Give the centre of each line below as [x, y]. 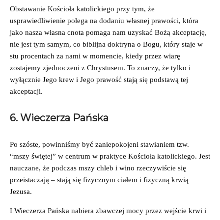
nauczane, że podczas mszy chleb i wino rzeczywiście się [98, 168]
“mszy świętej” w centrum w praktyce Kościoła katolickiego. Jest [110, 156]
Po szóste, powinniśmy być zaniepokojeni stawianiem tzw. [99, 144]
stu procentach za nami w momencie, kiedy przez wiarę [95, 56]
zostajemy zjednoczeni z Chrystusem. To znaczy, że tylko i [100, 68]
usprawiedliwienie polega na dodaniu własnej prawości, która [104, 20]
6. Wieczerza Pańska [60, 118]
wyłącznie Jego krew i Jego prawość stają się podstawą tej [99, 79]
